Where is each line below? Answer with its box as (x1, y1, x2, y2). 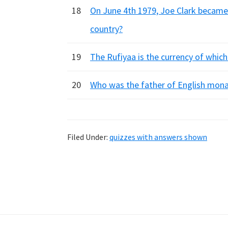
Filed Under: (67, 132, 109, 142)
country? (90, 23, 123, 35)
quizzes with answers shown (109, 132, 207, 142)
